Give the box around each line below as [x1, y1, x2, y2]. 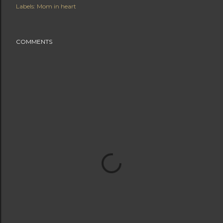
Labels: [16, 2, 35, 10]
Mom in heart [37, 2, 76, 10]
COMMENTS [16, 38, 52, 45]
